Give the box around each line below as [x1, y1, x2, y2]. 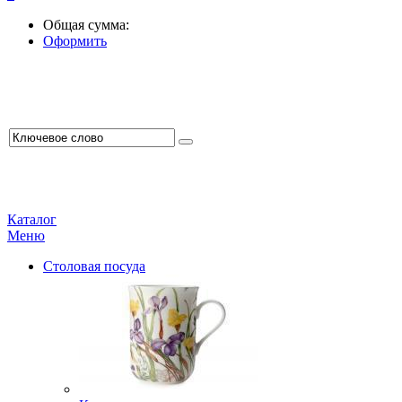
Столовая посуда [43, 258, 145, 274]
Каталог [7, 212, 57, 227]
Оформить [43, 33, 107, 48]
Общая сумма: [43, 17, 129, 32]
